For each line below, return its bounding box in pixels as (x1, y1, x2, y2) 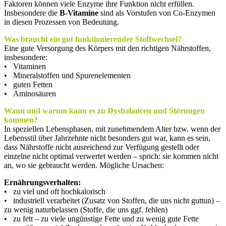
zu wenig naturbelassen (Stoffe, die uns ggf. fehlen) (4, 205, 167, 214)
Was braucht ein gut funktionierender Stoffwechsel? (4, 34, 182, 43)
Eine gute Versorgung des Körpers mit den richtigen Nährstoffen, (4, 43, 211, 52)
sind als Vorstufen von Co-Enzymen (98, 8, 215, 17)
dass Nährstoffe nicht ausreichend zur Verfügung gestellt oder (4, 142, 199, 151)
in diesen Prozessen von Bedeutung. (4, 17, 119, 26)
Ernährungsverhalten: (4, 178, 81, 187)
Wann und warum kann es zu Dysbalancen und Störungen (4, 106, 205, 115)
